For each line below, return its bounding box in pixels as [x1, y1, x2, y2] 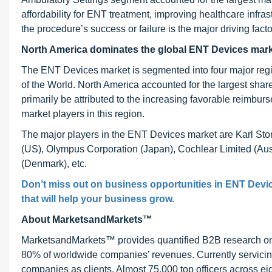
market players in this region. [21, 109, 144, 119]
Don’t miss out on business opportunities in [21, 179, 225, 189]
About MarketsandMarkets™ [21, 214, 152, 225]
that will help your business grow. [21, 194, 174, 204]
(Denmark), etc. [21, 158, 87, 169]
